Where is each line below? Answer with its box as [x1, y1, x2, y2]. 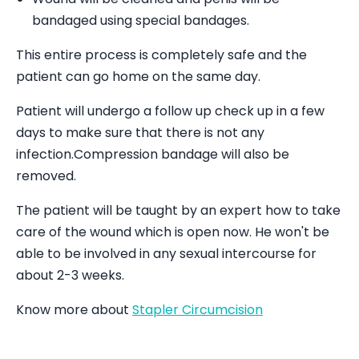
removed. [16, 167, 76, 185]
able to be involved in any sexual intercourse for [16, 244, 317, 263]
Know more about [16, 301, 132, 319]
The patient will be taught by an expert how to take [16, 201, 341, 220]
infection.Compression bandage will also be [16, 145, 289, 163]
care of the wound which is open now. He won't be [16, 223, 329, 241]
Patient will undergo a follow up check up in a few [16, 102, 325, 120]
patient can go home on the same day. [16, 67, 260, 86]
